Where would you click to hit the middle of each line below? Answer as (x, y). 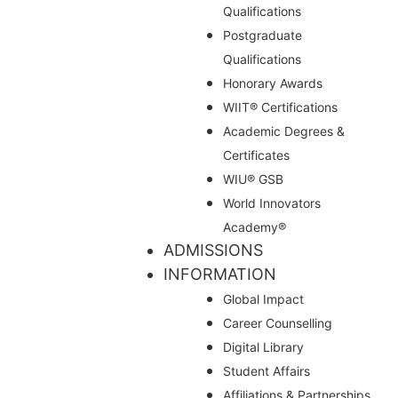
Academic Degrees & (284, 131)
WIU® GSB (253, 179)
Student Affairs (267, 370)
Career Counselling (278, 322)
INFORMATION (220, 274)
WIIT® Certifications (280, 107)
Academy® (255, 227)
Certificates (256, 155)
